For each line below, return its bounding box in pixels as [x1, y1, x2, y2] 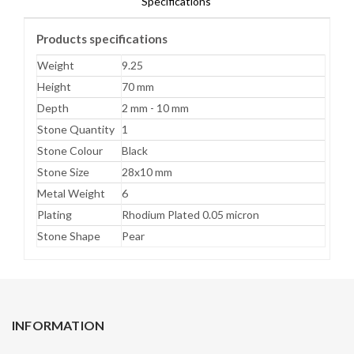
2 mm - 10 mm [122, 100, 189, 115]
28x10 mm [122, 164, 172, 179]
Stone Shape [37, 228, 100, 243]
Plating [37, 207, 72, 221]
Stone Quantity [37, 122, 115, 136]
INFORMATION [12, 318, 105, 333]
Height [37, 79, 71, 93]
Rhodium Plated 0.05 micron [122, 207, 259, 221]
